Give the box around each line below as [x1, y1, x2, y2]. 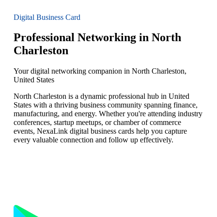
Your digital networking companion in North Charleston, [14, 67, 186, 76]
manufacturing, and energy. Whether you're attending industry [14, 109, 202, 118]
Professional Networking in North [14, 31, 181, 44]
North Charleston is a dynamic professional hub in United [14, 92, 189, 101]
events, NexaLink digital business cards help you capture [14, 127, 187, 136]
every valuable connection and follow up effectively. [14, 136, 173, 144]
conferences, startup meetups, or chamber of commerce [14, 118, 181, 127]
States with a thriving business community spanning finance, [14, 101, 198, 109]
